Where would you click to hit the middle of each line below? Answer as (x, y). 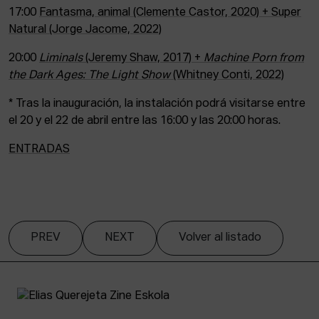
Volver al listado (220, 238)
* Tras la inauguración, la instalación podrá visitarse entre (157, 104)
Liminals (62, 58)
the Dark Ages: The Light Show (89, 75)
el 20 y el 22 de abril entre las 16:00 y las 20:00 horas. (145, 121)
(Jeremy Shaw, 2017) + (145, 58)
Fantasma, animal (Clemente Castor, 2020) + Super (170, 13)
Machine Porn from (254, 58)
